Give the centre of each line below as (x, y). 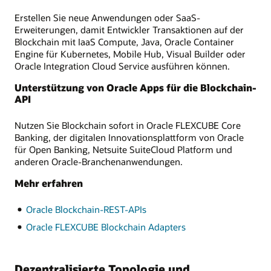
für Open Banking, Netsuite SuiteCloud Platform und (123, 149)
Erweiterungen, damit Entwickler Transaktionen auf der (129, 29)
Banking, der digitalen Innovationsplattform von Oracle (129, 137)
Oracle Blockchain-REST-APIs (86, 210)
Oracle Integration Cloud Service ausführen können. (122, 66)
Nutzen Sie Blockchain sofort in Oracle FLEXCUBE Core (128, 125)
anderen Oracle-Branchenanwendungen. (99, 161)
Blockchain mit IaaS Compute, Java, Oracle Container (124, 41)
